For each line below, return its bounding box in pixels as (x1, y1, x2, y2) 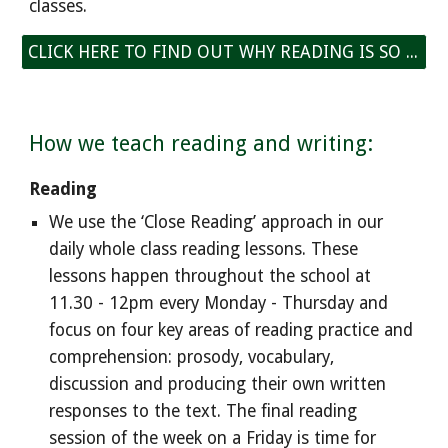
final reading (261, 401, 358, 421)
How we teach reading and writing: (29, 131, 374, 156)
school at (300, 266, 372, 286)
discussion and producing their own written (49, 374, 387, 394)
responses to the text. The (49, 401, 257, 421)
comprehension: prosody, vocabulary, (49, 347, 335, 367)
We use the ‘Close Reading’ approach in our (49, 212, 384, 232)
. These (302, 239, 359, 259)
